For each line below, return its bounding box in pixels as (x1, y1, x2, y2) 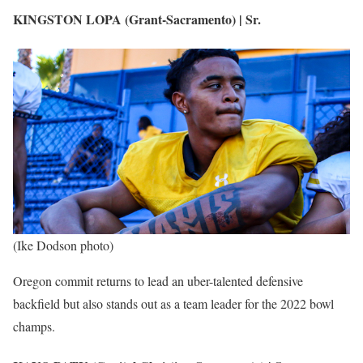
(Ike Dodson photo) (13, 237, 113, 254)
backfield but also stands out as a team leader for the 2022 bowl (13, 295, 334, 313)
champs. (13, 318, 55, 335)
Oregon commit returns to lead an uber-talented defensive (13, 272, 303, 290)
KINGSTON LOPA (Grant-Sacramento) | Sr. (13, 10, 261, 29)
